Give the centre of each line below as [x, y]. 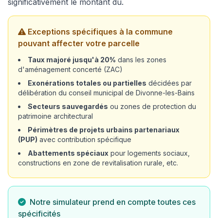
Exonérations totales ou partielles [87, 83]
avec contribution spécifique [84, 139]
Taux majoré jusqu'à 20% [72, 60]
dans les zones [141, 60]
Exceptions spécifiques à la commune [100, 32]
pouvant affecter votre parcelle [79, 43]
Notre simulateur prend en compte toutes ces [112, 202]
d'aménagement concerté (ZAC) [70, 69]
